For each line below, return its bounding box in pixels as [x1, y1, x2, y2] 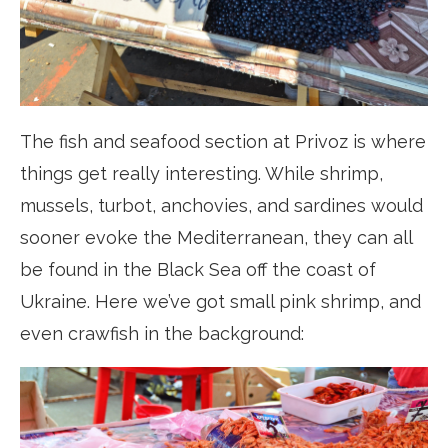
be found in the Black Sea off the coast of [20, 259, 376, 281]
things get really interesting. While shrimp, [20, 163, 383, 185]
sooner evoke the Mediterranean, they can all [20, 227, 412, 249]
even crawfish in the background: [20, 323, 304, 345]
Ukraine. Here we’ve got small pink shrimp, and [20, 291, 421, 313]
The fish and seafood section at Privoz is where [20, 131, 426, 153]
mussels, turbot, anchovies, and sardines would [20, 195, 423, 217]
